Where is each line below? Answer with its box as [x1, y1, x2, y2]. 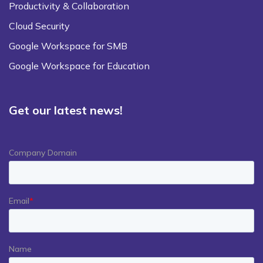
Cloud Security [9, 19, 70, 32]
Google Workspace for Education [9, 59, 150, 72]
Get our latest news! [9, 103, 123, 118]
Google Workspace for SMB [9, 39, 127, 52]
